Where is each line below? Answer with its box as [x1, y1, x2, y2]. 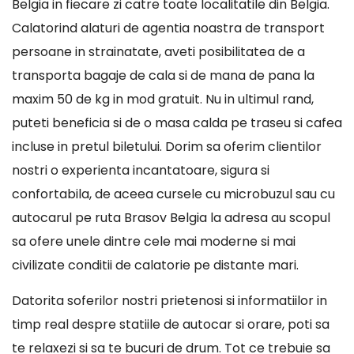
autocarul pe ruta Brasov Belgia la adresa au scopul [12, 209, 330, 227]
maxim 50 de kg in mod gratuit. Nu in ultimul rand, [12, 90, 314, 108]
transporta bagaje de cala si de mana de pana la [12, 66, 314, 85]
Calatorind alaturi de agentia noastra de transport [12, 19, 325, 37]
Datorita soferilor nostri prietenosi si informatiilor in [12, 292, 327, 310]
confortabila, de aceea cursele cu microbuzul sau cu [12, 185, 335, 203]
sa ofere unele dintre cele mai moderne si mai [12, 232, 296, 250]
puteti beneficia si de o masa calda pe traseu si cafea [12, 114, 342, 132]
